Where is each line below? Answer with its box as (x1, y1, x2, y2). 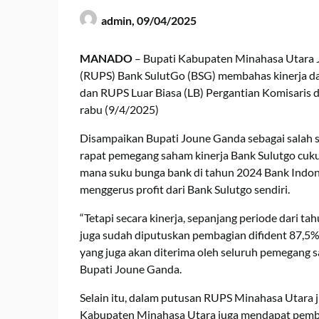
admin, (101, 13, 137, 27)
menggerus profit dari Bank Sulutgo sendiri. (80, 182, 290, 196)
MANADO (80, 51, 132, 65)
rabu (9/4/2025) (80, 102, 159, 116)
